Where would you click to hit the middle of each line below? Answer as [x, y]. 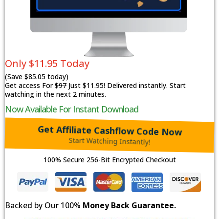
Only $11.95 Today [47, 64]
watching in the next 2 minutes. [55, 94]
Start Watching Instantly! [109, 141]
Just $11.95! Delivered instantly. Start [126, 86]
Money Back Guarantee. [129, 206]
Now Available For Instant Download [72, 109]
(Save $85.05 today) [37, 77]
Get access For [30, 86]
